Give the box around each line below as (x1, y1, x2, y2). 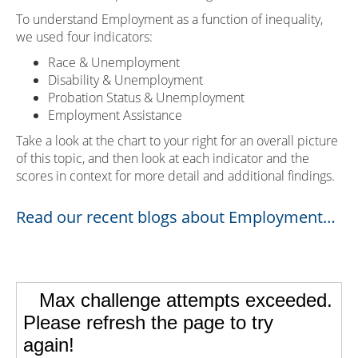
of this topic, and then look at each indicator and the (16, 149, 309, 167)
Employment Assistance (48, 106, 182, 124)
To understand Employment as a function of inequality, (16, 10, 323, 28)
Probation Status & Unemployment (48, 89, 245, 106)
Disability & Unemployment (48, 71, 203, 89)
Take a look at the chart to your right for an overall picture (16, 132, 338, 149)
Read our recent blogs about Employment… (16, 206, 336, 228)
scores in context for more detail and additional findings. (16, 167, 335, 185)
